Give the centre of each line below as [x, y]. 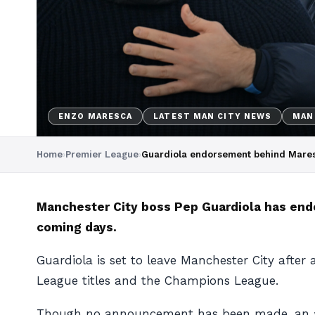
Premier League [102, 154]
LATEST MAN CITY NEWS [213, 116]
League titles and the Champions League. [157, 281]
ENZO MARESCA [96, 116]
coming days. [77, 227]
